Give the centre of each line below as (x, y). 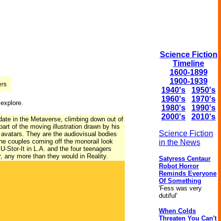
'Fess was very (180, 188)
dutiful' (168, 196)
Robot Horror (179, 166)
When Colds (177, 211)
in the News (180, 142)
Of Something (180, 181)
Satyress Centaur (185, 159)
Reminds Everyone (188, 173)
